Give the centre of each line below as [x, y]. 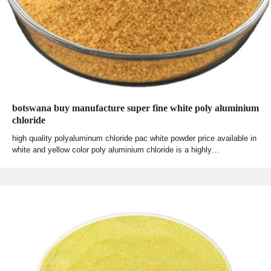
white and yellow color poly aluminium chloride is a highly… [116, 150]
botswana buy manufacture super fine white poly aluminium [135, 108]
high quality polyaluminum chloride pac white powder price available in [134, 139]
